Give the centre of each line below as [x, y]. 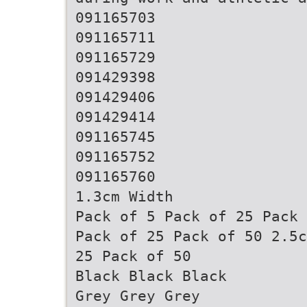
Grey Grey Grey [138, 296]
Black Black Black [151, 276]
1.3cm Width [124, 196]
